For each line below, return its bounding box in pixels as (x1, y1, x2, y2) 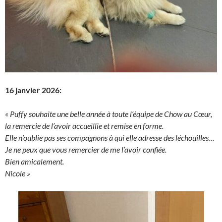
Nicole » (5, 168, 30, 178)
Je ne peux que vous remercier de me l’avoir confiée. (5, 145, 166, 154)
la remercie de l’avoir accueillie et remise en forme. (5, 121, 164, 130)
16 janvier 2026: (5, 85, 61, 95)
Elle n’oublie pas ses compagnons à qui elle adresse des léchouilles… (5, 133, 215, 142)
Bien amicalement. (5, 157, 64, 166)
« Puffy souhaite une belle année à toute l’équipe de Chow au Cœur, (5, 109, 212, 118)
